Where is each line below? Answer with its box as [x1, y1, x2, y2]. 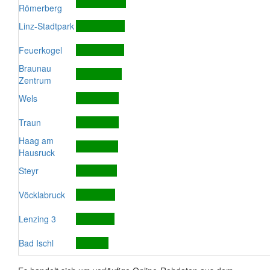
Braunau [19, 62, 51, 74]
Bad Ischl [19, 237, 54, 249]
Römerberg [19, 2, 62, 14]
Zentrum [19, 74, 51, 86]
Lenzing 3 [19, 213, 56, 225]
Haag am [19, 134, 54, 146]
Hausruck [19, 146, 55, 159]
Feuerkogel [19, 44, 62, 56]
